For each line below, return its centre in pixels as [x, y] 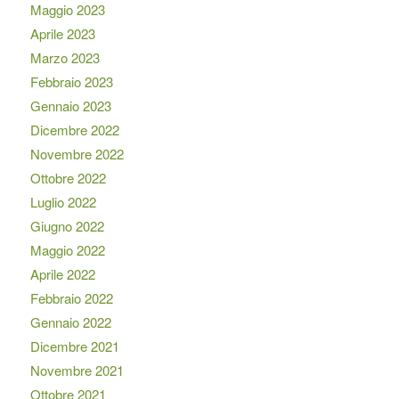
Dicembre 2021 [74, 346]
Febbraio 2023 [71, 81]
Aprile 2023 [62, 33]
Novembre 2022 [77, 153]
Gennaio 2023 [70, 105]
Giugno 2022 [67, 225]
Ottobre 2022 [68, 177]
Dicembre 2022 [74, 129]
